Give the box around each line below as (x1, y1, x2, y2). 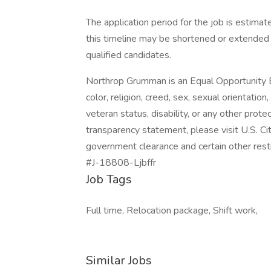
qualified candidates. (86, 48, 171, 62)
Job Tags (86, 171, 132, 188)
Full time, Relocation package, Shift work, (86, 204, 258, 217)
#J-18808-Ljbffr (86, 156, 156, 169)
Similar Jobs (86, 252, 152, 269)
